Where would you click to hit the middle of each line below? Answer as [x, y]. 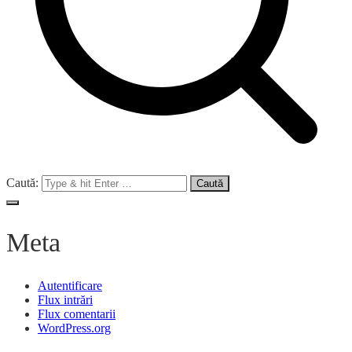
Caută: [22, 182]
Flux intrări [65, 300]
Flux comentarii [77, 314]
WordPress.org [74, 328]
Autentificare [70, 286]
